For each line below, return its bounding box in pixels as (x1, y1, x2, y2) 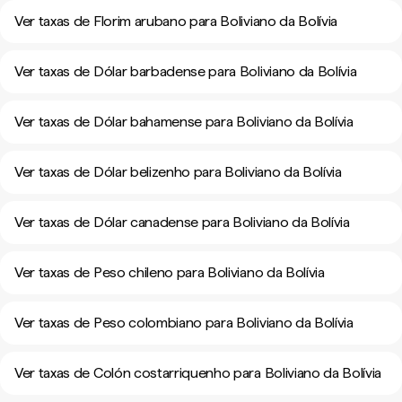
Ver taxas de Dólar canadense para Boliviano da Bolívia (14, 214, 350, 231)
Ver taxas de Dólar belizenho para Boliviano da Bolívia (14, 163, 342, 180)
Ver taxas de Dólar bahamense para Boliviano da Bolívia (14, 113, 354, 130)
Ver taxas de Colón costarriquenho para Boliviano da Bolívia (14, 364, 382, 381)
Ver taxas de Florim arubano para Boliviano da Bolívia (14, 13, 338, 30)
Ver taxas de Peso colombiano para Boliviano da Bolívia (14, 314, 354, 331)
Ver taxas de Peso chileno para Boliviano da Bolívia (14, 264, 325, 281)
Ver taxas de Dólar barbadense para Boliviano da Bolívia (14, 63, 357, 80)
